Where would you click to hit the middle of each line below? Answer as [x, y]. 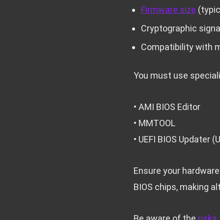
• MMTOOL [154, 123]
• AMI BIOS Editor [167, 107]
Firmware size [168, 10]
